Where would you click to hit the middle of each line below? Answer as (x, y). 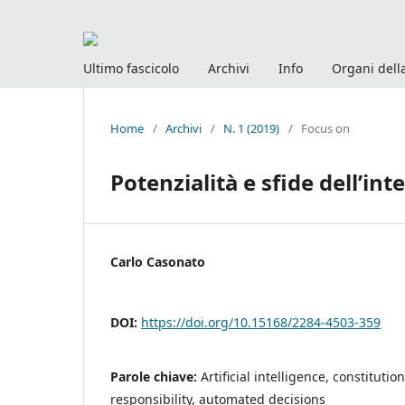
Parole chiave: (155, 376)
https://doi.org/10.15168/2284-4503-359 (261, 322)
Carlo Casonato (158, 261)
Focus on (325, 128)
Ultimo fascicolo (131, 68)
